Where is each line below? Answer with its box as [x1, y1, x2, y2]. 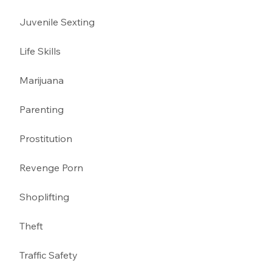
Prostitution [19, 132, 75, 144]
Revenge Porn [19, 161, 86, 174]
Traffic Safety [19, 248, 83, 261]
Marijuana [19, 73, 67, 86]
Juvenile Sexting [19, 15, 98, 28]
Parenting [19, 103, 67, 115]
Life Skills [19, 44, 61, 57]
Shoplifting [19, 190, 72, 203]
